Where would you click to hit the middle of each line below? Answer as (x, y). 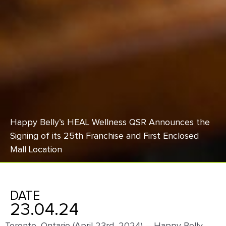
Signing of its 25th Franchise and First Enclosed (104, 136)
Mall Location (36, 150)
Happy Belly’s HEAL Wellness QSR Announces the (110, 122)
